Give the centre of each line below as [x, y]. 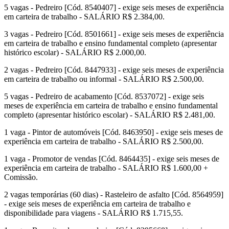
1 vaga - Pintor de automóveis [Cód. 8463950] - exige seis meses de [113, 132]
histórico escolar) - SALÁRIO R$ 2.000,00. [75, 53]
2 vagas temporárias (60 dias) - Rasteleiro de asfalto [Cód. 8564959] [114, 195]
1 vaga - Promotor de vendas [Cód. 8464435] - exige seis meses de [112, 159]
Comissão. [21, 177]
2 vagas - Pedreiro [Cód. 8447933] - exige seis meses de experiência [114, 70]
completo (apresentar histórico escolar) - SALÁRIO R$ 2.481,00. [110, 115]
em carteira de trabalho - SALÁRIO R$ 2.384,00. [84, 17]
